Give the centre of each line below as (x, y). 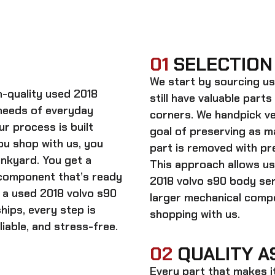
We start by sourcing (206, 81)
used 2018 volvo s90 (64, 193)
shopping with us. (195, 214)
